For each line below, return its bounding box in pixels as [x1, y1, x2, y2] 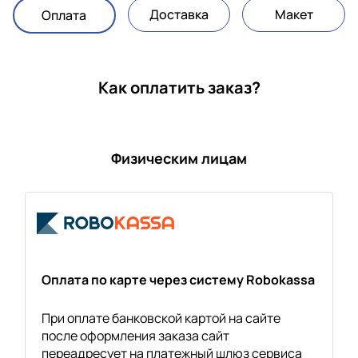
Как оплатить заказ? [97, 77, 261, 98]
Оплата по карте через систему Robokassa [42, 271, 315, 288]
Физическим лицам [111, 149, 247, 168]
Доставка [149, 6, 209, 23]
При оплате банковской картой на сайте [42, 309, 280, 327]
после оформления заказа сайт [42, 327, 229, 344]
